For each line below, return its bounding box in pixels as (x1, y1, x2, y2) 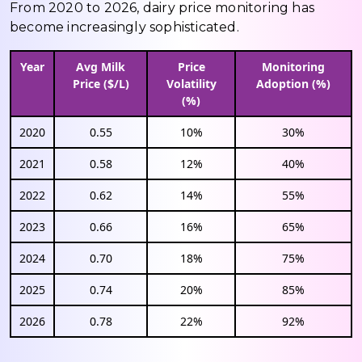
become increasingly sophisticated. (10, 19, 239, 35)
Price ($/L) (72, 75, 129, 91)
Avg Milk (76, 58, 125, 74)
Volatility (166, 75, 217, 91)
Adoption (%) (256, 75, 330, 91)
